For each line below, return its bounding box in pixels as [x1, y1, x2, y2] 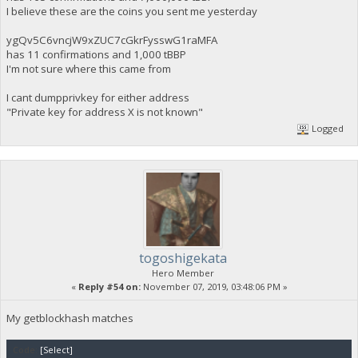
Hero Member [152, 267, 214, 280]
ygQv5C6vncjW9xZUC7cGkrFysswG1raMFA [6, 32, 217, 47]
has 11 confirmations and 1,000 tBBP [6, 46, 186, 62]
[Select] [39, 344, 73, 356]
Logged [309, 122, 344, 135]
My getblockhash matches [6, 311, 133, 326]
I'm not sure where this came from [6, 61, 171, 76]
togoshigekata [139, 249, 227, 268]
